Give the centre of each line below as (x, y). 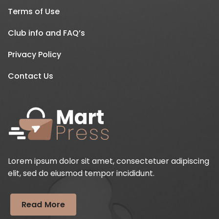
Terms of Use (34, 11)
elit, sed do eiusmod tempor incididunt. (81, 173)
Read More (44, 205)
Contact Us (31, 76)
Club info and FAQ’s (46, 33)
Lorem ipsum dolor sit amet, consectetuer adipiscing (109, 161)
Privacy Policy (34, 55)
